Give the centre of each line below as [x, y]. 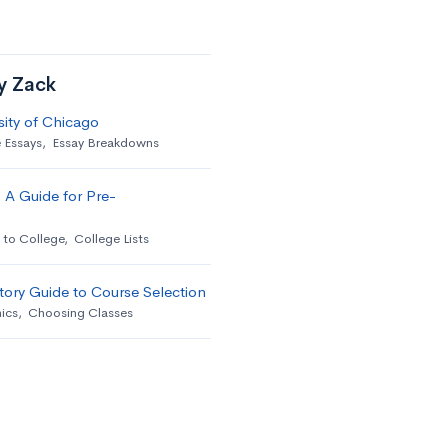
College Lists [111, 238]
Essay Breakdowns [105, 142]
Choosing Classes [80, 312]
